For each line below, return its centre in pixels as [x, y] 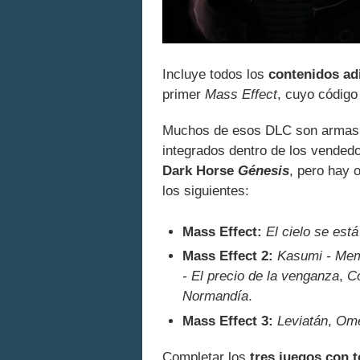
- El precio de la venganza [261, 276]
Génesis [264, 171]
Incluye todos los [215, 75]
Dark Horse [200, 171]
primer [184, 95]
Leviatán [303, 321]
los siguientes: [206, 191]
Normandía [215, 297]
